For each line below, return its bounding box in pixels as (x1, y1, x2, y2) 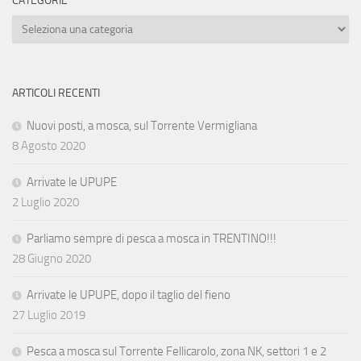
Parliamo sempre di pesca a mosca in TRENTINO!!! (27, 231, 276, 247)
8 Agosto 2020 (12, 139, 85, 154)
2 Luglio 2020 (12, 195, 79, 210)
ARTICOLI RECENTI (12, 86, 100, 101)
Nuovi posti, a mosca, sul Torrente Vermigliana (27, 118, 257, 134)
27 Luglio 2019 (12, 308, 85, 323)
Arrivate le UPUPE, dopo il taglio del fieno (27, 288, 230, 303)
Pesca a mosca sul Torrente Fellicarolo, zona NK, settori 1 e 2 (27, 344, 326, 359)
